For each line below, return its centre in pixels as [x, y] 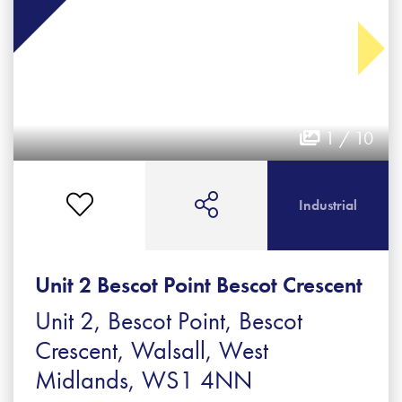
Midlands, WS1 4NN [144, 380]
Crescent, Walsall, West [152, 351]
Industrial [328, 205]
